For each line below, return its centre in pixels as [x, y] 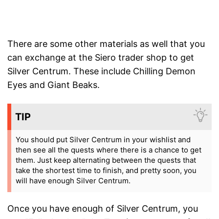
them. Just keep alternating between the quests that [106, 160]
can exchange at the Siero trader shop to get [101, 57]
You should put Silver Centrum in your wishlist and [103, 139]
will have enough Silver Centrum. [73, 180]
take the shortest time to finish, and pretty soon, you [106, 170]
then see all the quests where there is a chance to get [109, 150]
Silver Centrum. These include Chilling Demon [101, 71]
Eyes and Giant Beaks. [54, 85]
